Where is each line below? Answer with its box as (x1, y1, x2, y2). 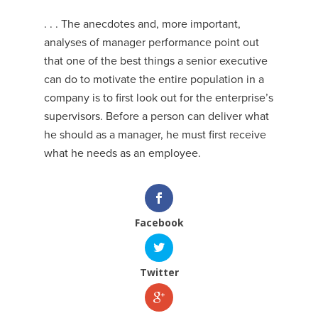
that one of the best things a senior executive (44, 54, 268, 68)
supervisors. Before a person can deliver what (44, 109, 270, 124)
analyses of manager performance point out (44, 35, 260, 50)
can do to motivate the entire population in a (44, 72, 265, 87)
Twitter (139, 265, 179, 280)
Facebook (134, 216, 184, 229)
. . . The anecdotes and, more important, (44, 17, 241, 31)
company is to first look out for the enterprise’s (44, 91, 274, 105)
